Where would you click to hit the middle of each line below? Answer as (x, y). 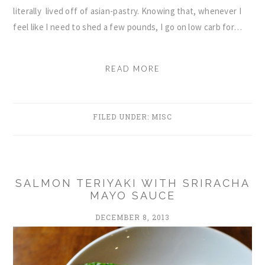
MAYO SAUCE (132, 195)
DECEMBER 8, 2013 (132, 217)
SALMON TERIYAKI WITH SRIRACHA (132, 183)
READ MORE (132, 68)
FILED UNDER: (122, 116)
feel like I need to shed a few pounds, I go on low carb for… (128, 27)
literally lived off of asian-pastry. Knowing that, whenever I (127, 11)
